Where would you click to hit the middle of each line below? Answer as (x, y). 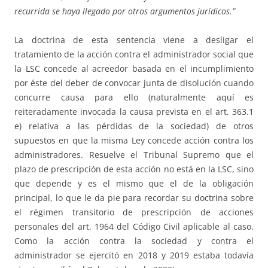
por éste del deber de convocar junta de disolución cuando (134, 83)
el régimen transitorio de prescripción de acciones (134, 212)
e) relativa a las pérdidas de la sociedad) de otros (134, 126)
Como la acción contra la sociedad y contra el (134, 241)
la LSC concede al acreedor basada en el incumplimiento (134, 69)
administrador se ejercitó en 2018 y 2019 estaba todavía (134, 255)
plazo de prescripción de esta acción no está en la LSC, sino (134, 169)
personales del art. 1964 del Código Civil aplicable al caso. (134, 227)
